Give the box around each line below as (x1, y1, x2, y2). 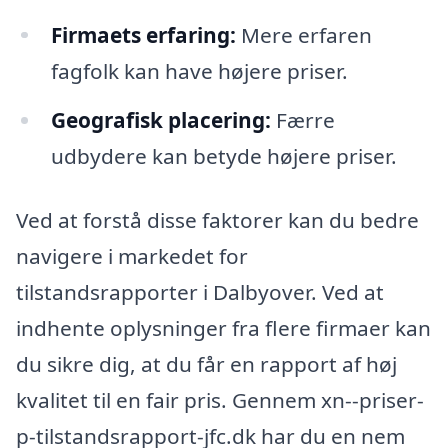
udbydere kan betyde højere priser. (50, 142, 397, 171)
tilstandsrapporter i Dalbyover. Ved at (16, 278, 384, 307)
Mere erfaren (235, 20, 372, 49)
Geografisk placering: (50, 106, 271, 135)
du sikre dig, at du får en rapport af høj (16, 350, 397, 379)
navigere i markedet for (16, 242, 248, 271)
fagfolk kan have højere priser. (50, 56, 348, 85)
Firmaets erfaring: (50, 20, 236, 49)
